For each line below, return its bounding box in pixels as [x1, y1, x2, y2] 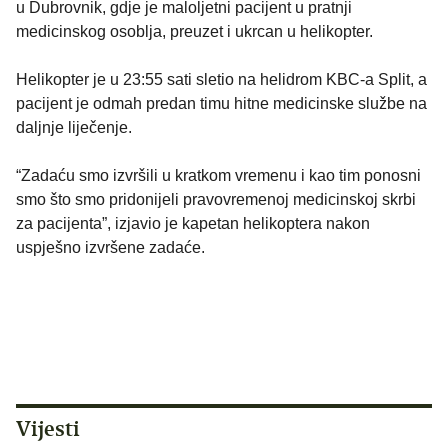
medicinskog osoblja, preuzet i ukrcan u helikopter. [16, 23, 373, 41]
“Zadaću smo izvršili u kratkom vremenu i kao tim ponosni [16, 167, 421, 185]
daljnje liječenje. [16, 119, 132, 137]
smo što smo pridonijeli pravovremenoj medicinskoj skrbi [16, 191, 416, 209]
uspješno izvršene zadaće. [16, 239, 205, 257]
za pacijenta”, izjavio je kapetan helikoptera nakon [16, 215, 370, 233]
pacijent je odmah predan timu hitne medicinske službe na [16, 95, 427, 113]
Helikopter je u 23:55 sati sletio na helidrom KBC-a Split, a [16, 71, 427, 89]
